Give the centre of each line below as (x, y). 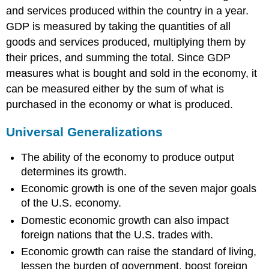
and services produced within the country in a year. (128, 11)
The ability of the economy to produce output (128, 157)
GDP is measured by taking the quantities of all (119, 27)
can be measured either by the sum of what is (115, 89)
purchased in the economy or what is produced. (120, 105)
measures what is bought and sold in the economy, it (132, 74)
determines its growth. (74, 171)
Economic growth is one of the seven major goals (139, 189)
